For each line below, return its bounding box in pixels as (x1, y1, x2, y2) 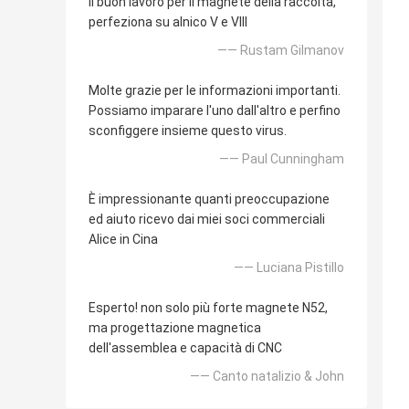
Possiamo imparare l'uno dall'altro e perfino (89, 102, 341, 118)
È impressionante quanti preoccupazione (89, 191, 330, 206)
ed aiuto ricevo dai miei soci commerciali (89, 211, 325, 226)
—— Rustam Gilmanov (217, 42, 344, 58)
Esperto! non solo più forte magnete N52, (89, 299, 328, 315)
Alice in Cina (89, 231, 158, 246)
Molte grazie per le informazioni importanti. (89, 82, 341, 98)
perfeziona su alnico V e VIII (89, 14, 247, 29)
